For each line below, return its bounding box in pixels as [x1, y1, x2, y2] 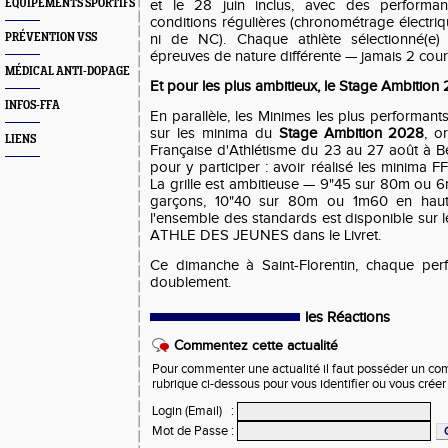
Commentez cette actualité [174, 338, 338, 354]
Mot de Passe [152, 423, 228, 439]
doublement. [150, 274, 231, 291]
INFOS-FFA [5, 99, 60, 112]
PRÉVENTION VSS [5, 31, 97, 44]
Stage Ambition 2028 [278, 125, 425, 142]
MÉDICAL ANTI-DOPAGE [5, 65, 130, 78]
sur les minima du [150, 125, 279, 142]
